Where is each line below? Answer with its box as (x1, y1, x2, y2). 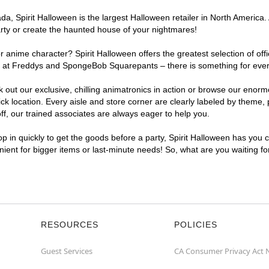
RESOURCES (41, 220, 98, 229)
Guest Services (41, 246, 92, 256)
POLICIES (174, 220, 217, 229)
